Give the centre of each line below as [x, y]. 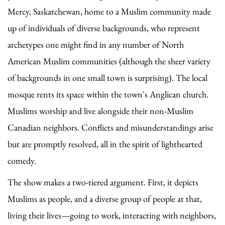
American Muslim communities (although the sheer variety [109, 61]
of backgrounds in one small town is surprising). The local [107, 77]
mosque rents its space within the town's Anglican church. [108, 94]
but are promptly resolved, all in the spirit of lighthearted [105, 144]
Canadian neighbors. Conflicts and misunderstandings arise [110, 127]
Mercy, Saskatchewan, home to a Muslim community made [109, 11]
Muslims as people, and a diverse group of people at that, [105, 198]
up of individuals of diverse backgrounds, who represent [104, 28]
